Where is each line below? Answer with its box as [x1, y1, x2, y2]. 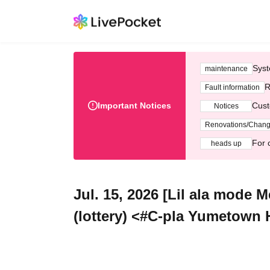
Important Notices [98, 101, 171, 110]
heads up [210, 139, 242, 148]
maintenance [205, 64, 248, 73]
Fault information [205, 83, 260, 92]
